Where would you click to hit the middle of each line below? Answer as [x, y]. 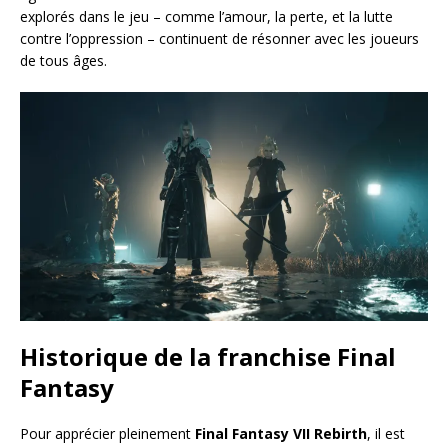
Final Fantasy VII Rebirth [281, 433]
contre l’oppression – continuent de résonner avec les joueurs [219, 38]
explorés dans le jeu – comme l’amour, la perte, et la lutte [206, 16]
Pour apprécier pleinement [107, 433]
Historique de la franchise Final [208, 356]
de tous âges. [63, 60]
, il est [386, 433]
